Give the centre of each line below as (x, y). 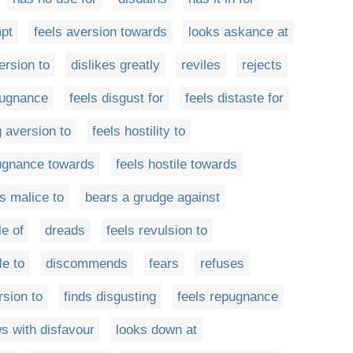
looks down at (156, 330)
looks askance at (238, 32)
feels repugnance (228, 297)
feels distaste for (234, 98)
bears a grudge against (152, 198)
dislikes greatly (115, 65)
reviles (201, 65)
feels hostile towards (176, 165)
